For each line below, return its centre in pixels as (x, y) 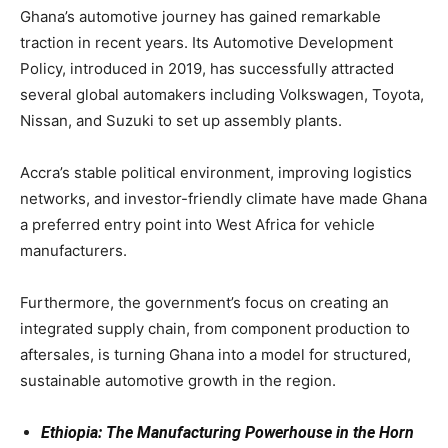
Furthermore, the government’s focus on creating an (204, 303)
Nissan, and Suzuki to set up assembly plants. (181, 121)
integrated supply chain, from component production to (215, 329)
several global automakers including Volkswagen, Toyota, (222, 95)
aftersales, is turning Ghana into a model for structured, (215, 355)
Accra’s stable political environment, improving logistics (216, 173)
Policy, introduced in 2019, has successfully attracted (207, 69)
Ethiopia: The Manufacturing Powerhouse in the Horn (227, 433)
